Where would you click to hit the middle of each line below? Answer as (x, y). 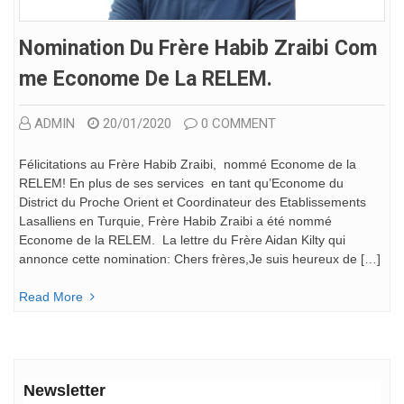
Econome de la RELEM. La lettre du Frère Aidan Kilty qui (182, 239)
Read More (51, 296)
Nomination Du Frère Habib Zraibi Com (198, 48)
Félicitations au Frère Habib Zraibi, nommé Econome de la (188, 164)
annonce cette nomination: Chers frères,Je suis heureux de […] (200, 258)
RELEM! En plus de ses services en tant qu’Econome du (181, 183)
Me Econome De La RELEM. (146, 78)
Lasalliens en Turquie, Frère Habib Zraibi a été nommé (175, 220)
